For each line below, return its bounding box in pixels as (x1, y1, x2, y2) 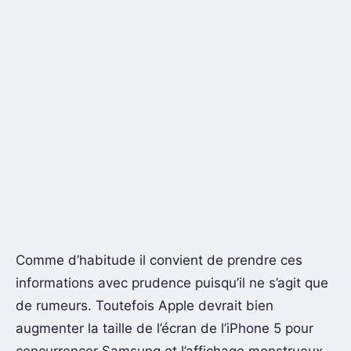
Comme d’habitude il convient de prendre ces (16, 252, 302, 269)
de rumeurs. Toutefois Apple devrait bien (16, 298, 273, 314)
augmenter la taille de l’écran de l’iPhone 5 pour (16, 320, 313, 337)
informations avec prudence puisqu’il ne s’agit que (16, 275, 328, 291)
